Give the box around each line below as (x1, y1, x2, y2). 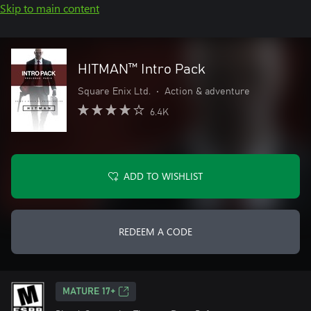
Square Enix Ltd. (78, 87, 151, 96)
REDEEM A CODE (119, 225, 192, 238)
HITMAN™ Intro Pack (78, 62, 205, 76)
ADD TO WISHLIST (124, 169, 203, 183)
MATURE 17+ (62, 287, 115, 296)
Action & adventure (165, 87, 250, 96)
